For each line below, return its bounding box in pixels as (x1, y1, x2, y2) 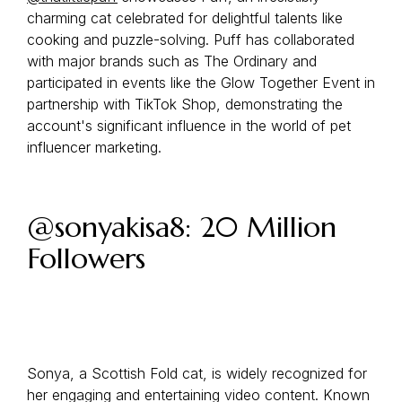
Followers (27, 240, 145, 276)
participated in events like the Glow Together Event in (27, 74, 375, 92)
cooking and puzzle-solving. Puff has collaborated (27, 31, 354, 48)
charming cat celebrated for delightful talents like (27, 9, 343, 27)
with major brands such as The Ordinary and (27, 52, 317, 70)
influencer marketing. (27, 138, 162, 156)
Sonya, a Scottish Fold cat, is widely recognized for (27, 364, 367, 382)
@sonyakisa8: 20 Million (27, 209, 336, 245)
